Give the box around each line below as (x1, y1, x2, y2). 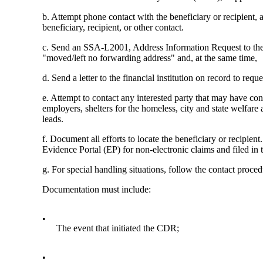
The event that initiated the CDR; (56, 223, 180, 234)
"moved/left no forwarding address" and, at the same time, (42, 53, 258, 63)
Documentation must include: (42, 184, 151, 195)
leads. (42, 114, 64, 124)
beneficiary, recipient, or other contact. (42, 22, 184, 33)
